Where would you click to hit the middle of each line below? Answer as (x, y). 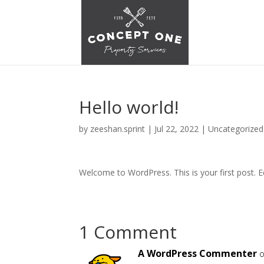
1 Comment (128, 232)
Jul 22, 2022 (177, 129)
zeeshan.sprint (118, 129)
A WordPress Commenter (198, 253)
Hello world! (129, 107)
